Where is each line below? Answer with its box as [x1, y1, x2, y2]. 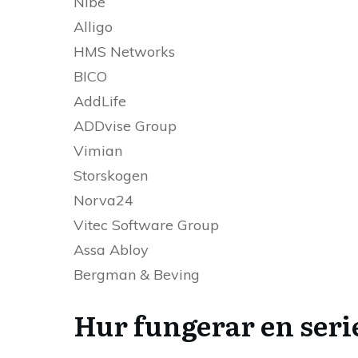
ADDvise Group [74, 117, 177, 136]
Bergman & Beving [74, 265, 200, 284]
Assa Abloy [74, 241, 149, 260]
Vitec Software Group [74, 216, 219, 235]
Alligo [74, 18, 113, 37]
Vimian [74, 141, 122, 161]
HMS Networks [74, 42, 175, 62]
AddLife [74, 92, 126, 111]
